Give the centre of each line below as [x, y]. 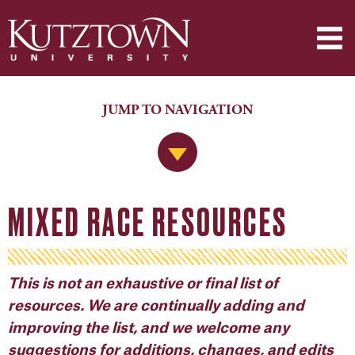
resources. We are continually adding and [156, 306]
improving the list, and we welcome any [149, 328]
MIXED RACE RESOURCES [148, 222]
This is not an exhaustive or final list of [143, 284]
